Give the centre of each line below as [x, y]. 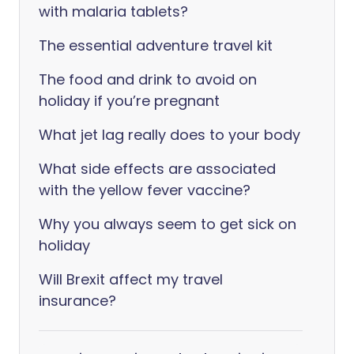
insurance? [77, 301]
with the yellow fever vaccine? [145, 190]
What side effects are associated [157, 169]
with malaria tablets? [113, 11]
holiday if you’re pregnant [129, 101]
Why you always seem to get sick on [168, 224]
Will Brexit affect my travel [131, 279]
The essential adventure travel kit [156, 45]
